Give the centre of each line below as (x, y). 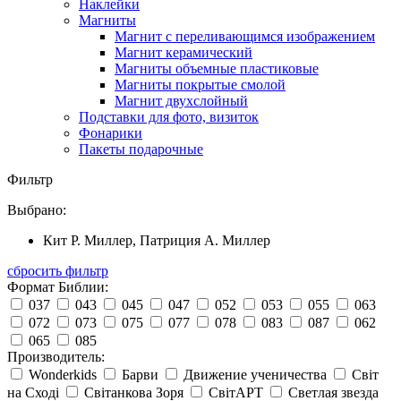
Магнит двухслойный (181, 101)
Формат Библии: (58, 287)
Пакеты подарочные (141, 149)
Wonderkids (63, 375)
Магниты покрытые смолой (200, 85)
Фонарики (111, 133)
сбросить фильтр (58, 271)
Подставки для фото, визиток (169, 117)
